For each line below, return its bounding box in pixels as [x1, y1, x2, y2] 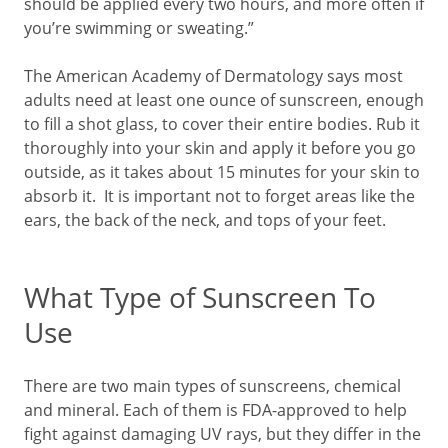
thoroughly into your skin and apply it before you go [24, 137, 416, 158]
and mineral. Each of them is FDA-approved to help [24, 399, 407, 420]
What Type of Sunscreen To [24, 278, 376, 316]
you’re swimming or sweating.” [24, 17, 254, 38]
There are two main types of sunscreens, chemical [24, 375, 401, 396]
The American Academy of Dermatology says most [24, 65, 403, 86]
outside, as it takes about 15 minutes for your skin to [24, 161, 420, 182]
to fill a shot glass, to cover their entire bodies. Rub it [24, 113, 420, 134]
